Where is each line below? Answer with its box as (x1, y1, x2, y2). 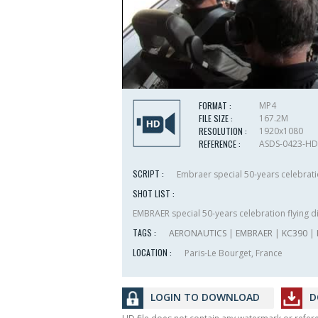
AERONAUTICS (169, 227, 226, 240)
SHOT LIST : (133, 187, 175, 200)
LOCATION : (133, 246, 172, 259)
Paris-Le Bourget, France (182, 247, 283, 260)
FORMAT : (199, 99, 231, 112)
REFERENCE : (199, 138, 241, 150)
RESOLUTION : (199, 125, 247, 138)
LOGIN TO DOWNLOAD (150, 290, 260, 305)
